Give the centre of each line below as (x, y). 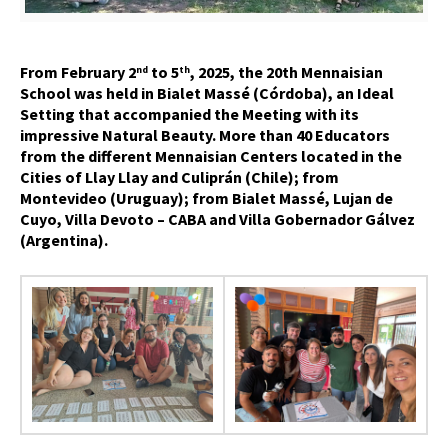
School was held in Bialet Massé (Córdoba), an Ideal (207, 92)
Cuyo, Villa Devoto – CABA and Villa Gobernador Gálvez (217, 218)
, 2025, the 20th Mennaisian (286, 71)
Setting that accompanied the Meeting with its (189, 113)
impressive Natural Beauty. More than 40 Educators (205, 134)
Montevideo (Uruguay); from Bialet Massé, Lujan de (206, 197)
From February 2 (78, 71)
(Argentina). (64, 239)
